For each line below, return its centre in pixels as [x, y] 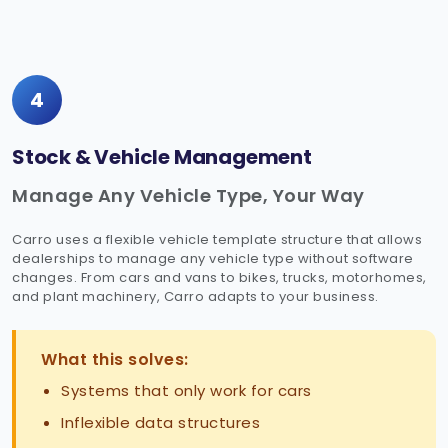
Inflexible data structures [160, 423]
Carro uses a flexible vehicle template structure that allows [217, 240]
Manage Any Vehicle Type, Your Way [188, 196]
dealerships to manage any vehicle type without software [213, 259]
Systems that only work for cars [186, 391]
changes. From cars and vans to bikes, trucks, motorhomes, [219, 278]
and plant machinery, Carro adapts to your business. [195, 297]
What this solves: [115, 360]
